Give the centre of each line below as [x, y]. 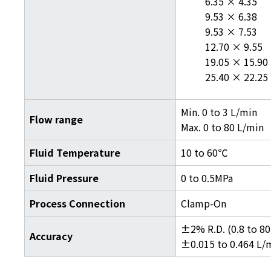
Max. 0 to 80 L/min [222, 127]
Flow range [56, 119]
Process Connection [77, 203]
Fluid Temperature [75, 152]
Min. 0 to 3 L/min [219, 112]
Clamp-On [204, 203]
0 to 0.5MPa [207, 178]
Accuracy [51, 236]
